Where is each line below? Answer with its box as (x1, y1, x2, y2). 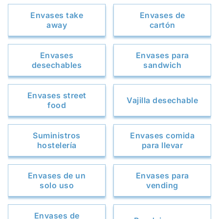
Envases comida (130, 131, 195, 140)
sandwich (143, 60, 181, 70)
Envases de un (27, 171, 86, 180)
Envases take (30, 10, 83, 20)
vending (146, 180, 178, 190)
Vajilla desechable (127, 95, 198, 105)
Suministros (33, 131, 81, 140)
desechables (31, 60, 82, 70)
